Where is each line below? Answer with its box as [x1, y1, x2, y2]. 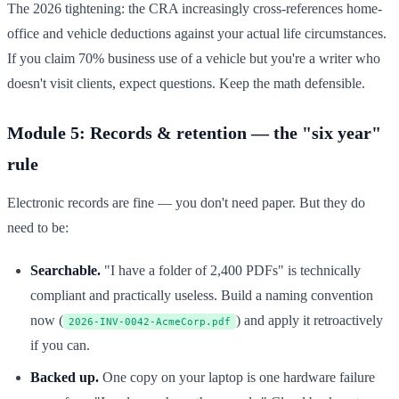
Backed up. [30, 370, 99, 386]
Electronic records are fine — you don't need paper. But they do [7, 195, 365, 211]
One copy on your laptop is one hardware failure [99, 370, 375, 386]
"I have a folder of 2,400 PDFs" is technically [101, 263, 361, 279]
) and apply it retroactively [236, 313, 383, 329]
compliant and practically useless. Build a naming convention [30, 288, 373, 304]
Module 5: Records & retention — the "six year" [7, 123, 381, 143]
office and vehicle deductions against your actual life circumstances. [7, 26, 387, 42]
